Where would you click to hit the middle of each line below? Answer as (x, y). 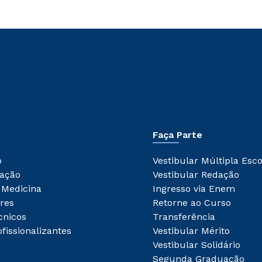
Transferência (184, 217)
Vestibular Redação (196, 175)
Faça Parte (177, 135)
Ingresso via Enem (194, 189)
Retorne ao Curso (192, 203)
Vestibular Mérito (191, 231)
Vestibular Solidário (196, 245)
